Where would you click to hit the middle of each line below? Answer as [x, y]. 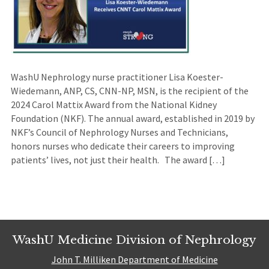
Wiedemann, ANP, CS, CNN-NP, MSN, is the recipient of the [129, 91]
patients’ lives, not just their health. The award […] [118, 160]
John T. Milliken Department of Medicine [134, 259]
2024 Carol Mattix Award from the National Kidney [113, 105]
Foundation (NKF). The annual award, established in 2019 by [132, 119]
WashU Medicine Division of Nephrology [134, 240]
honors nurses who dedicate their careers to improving [122, 146]
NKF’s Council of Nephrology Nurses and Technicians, [119, 132]
